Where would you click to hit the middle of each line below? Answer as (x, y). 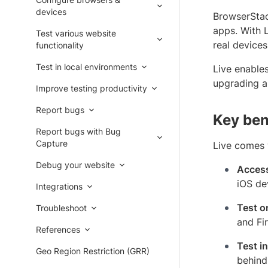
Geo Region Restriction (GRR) (93, 251)
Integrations (59, 186)
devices (51, 12)
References (58, 229)
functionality (60, 45)
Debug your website (75, 165)
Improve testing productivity (92, 88)
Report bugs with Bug (78, 131)
